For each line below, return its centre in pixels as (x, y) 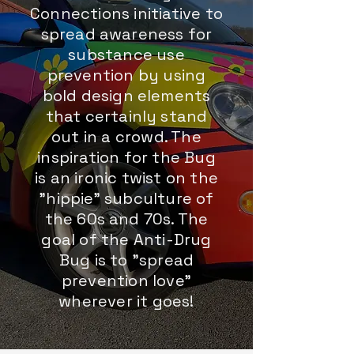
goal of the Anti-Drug (126, 239)
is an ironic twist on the (126, 178)
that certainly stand (126, 116)
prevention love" (126, 281)
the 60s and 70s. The (126, 219)
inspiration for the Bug (126, 157)
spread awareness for (126, 34)
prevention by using (126, 75)
